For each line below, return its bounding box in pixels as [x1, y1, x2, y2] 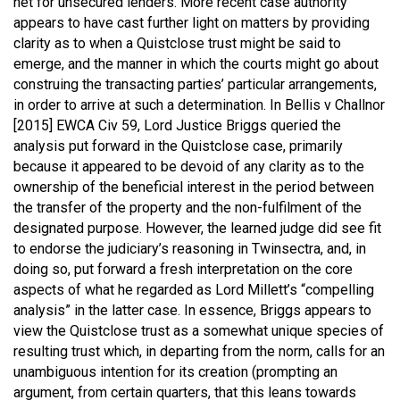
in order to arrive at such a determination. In [13, 96, 285, 113]
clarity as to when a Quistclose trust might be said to [13, 34, 341, 52]
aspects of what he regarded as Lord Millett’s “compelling [13, 280, 374, 298]
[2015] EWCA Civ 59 [13, 116, 137, 134]
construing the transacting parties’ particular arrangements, [13, 75, 377, 93]
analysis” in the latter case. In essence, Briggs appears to [13, 301, 371, 319]
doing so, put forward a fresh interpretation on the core [13, 260, 353, 278]
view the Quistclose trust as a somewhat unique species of [13, 321, 384, 339]
